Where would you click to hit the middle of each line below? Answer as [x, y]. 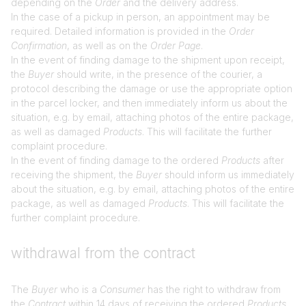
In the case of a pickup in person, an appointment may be [140, 17]
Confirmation [39, 45]
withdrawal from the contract [103, 253]
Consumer [122, 289]
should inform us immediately [228, 175]
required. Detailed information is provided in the [120, 31]
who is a [79, 289]
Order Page [176, 45]
